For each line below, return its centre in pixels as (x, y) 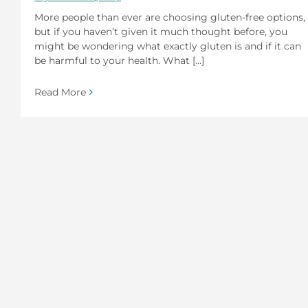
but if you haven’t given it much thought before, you (161, 31)
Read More (60, 92)
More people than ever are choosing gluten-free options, (170, 17)
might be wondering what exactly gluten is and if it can (168, 46)
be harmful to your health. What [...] (119, 60)
